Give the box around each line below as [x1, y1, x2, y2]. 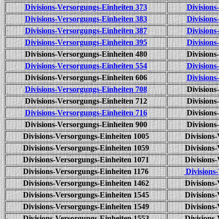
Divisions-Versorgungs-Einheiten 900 [24, 120, 147, 129]
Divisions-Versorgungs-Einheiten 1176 [23, 167, 149, 175]
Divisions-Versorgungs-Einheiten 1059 [22, 144, 149, 152]
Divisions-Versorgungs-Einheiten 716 [24, 109, 147, 117]
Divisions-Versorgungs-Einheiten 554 [24, 62, 147, 70]
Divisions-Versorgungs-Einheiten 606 [24, 73, 147, 82]
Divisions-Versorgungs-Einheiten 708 [24, 85, 147, 93]
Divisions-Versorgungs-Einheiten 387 [24, 26, 147, 35]
